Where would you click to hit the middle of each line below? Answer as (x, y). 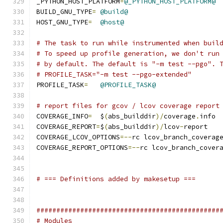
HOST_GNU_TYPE (62, 22)
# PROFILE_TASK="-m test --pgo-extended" (114, 74)
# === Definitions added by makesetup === (116, 179)
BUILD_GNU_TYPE (64, 12)
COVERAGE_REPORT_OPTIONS (82, 148)
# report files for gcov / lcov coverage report (128, 106)
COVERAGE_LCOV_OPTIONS (78, 137)
